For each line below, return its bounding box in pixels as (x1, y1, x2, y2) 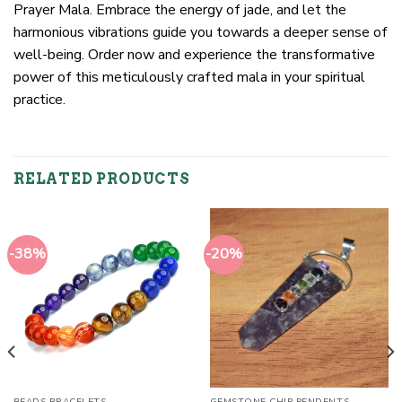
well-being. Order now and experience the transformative (13, 44, 375, 65)
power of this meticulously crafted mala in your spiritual (13, 66, 365, 87)
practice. (13, 89, 66, 109)
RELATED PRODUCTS (13, 170, 190, 188)
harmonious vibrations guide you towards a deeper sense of (13, 22, 388, 42)
